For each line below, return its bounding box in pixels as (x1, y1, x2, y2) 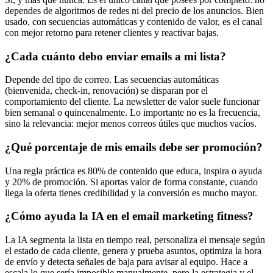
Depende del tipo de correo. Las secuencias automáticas (5, 74, 219, 85)
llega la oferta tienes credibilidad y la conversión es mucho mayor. (5, 187, 257, 198)
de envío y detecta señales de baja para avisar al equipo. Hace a (5, 257, 247, 268)
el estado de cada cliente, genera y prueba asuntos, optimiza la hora (5, 246, 261, 257)
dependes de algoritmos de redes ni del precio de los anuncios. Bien (5, 5, 264, 16)
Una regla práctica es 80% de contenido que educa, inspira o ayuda (5, 165, 262, 176)
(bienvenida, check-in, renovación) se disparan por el (5, 85, 208, 96)
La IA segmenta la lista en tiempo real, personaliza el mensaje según (5, 235, 265, 246)
